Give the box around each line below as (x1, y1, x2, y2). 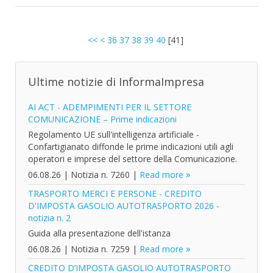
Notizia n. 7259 (71, 243, 130, 255)
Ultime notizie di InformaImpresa (28, 74, 204, 89)
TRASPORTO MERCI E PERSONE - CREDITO (28, 188, 202, 199)
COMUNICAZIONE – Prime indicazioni (28, 113, 177, 125)
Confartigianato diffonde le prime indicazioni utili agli (28, 141, 233, 152)
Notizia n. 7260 (71, 169, 130, 180)
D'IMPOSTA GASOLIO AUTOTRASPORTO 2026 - (28, 200, 219, 211)
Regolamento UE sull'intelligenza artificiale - (28, 129, 199, 140)
